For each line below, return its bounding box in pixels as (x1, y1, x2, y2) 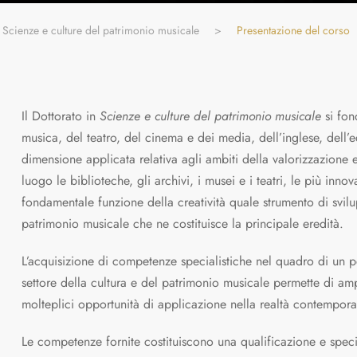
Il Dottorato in (21, 107, 100, 125)
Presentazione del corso (237, 22, 350, 38)
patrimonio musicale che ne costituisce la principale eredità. (21, 214, 343, 233)
